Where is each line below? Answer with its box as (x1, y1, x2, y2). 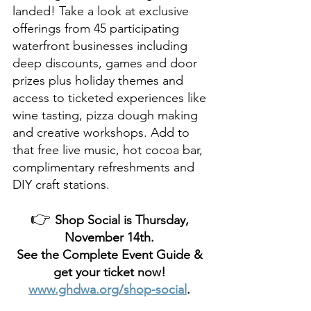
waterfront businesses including (12, 37, 191, 53)
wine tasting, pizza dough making (12, 107, 201, 123)
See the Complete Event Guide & (16, 246, 206, 262)
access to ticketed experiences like (12, 90, 210, 106)
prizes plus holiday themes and (12, 72, 187, 88)
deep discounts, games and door (12, 55, 201, 71)
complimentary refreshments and (12, 159, 198, 175)
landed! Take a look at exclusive (12, 3, 192, 19)
